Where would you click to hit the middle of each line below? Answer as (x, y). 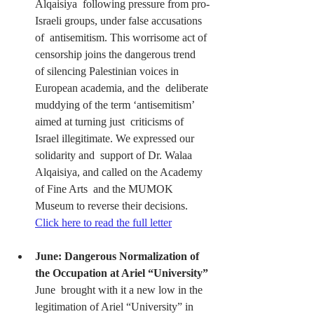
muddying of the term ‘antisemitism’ (116, 104)
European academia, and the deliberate (123, 88)
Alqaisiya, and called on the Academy (120, 172)
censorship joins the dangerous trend (118, 54)
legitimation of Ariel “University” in (117, 306)
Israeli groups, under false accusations (120, 20)
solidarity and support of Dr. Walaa (115, 155)
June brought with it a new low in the (120, 289)
